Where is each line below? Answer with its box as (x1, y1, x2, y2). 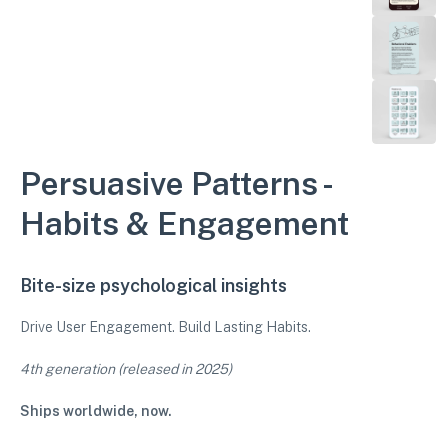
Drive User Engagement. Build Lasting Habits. (20, 319, 311, 335)
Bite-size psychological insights (20, 275, 291, 296)
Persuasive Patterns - (20, 165, 330, 202)
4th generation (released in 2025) (20, 361, 232, 377)
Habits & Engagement (20, 205, 349, 242)
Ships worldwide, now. (20, 403, 172, 419)
